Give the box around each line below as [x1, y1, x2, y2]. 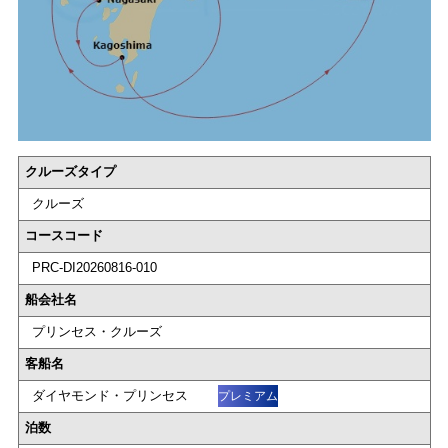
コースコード [25, 228, 103, 244]
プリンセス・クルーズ [31, 324, 162, 340]
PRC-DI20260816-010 [31, 260, 157, 276]
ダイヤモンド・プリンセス [31, 388, 192, 404]
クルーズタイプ [25, 164, 116, 180]
